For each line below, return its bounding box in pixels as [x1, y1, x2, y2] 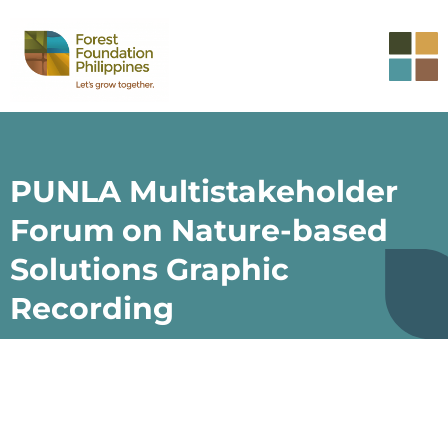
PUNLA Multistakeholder [10, 172, 398, 210]
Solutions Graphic [10, 250, 289, 288]
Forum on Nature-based [10, 211, 388, 249]
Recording [10, 289, 174, 327]
